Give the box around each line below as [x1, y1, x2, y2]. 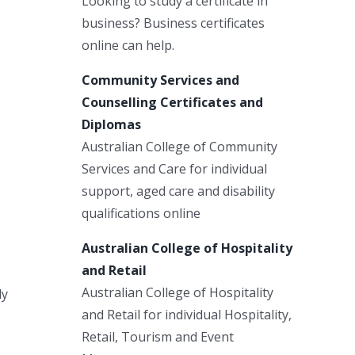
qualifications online [82, 204, 200, 222]
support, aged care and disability [82, 181, 275, 200]
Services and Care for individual [82, 159, 267, 177]
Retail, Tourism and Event [82, 327, 234, 345]
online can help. [82, 36, 174, 54]
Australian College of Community [82, 137, 277, 155]
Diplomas [82, 115, 141, 133]
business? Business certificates [82, 13, 265, 32]
